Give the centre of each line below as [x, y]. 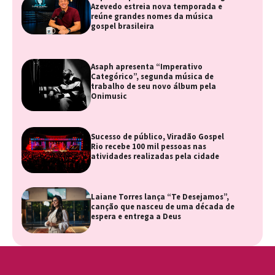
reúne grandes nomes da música [152, 17]
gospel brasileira [123, 26]
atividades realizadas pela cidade [155, 157]
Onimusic [109, 96]
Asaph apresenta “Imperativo [147, 67]
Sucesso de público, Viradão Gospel [158, 137]
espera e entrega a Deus [136, 217]
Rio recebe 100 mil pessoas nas [149, 147]
